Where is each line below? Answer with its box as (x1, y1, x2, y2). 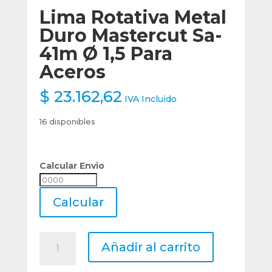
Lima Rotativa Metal (39, 5, 226, 29)
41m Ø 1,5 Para (39, 42, 172, 65)
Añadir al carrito (101, 239, 200, 254)
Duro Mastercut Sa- (39, 24, 222, 47)
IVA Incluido (124, 93, 177, 104)
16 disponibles (39, 117, 95, 126)
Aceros (39, 60, 106, 83)
